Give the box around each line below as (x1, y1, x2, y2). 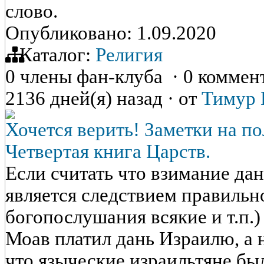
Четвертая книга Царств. (5, 141, 210, 162)
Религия (95, 44, 163, 65)
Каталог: (15, 44, 95, 65)
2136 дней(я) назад (5, 88, 167, 109)
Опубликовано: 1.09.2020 (5, 22, 216, 44)
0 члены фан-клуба (5, 66, 172, 87)
